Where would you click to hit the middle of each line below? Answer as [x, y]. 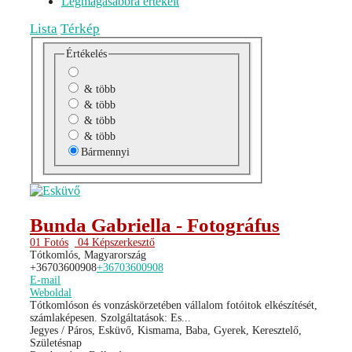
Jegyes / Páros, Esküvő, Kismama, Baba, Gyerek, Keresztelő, [166, 330]
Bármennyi [105, 152]
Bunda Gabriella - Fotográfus [155, 225]
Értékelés [86, 53]
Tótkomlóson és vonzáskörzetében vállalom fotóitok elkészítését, [174, 305]
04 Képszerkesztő [115, 242]
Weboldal [51, 292]
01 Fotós [49, 242]
